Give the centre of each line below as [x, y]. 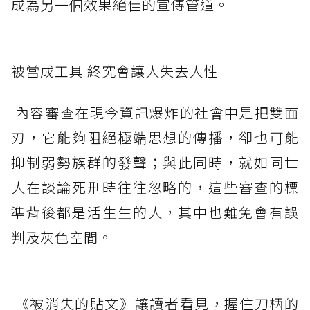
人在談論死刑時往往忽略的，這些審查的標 [155, 188]
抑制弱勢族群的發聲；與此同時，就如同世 [155, 163]
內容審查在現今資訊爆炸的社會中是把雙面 [155, 113]
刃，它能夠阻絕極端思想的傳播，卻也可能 [155, 138]
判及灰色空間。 [62, 237]
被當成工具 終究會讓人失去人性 [115, 71]
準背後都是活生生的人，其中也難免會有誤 [155, 212]
